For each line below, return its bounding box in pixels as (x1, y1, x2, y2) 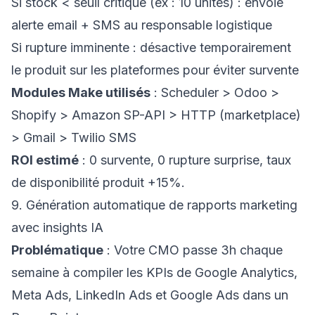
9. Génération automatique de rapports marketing (11, 198, 297, 212)
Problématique (11, 243, 103, 257)
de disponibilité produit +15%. (11, 175, 185, 190)
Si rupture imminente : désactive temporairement (11, 40, 291, 55)
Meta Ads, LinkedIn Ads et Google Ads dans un (11, 288, 288, 302)
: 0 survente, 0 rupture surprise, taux (79, 153, 291, 167)
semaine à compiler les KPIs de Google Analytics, (11, 265, 297, 280)
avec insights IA (11, 220, 103, 235)
